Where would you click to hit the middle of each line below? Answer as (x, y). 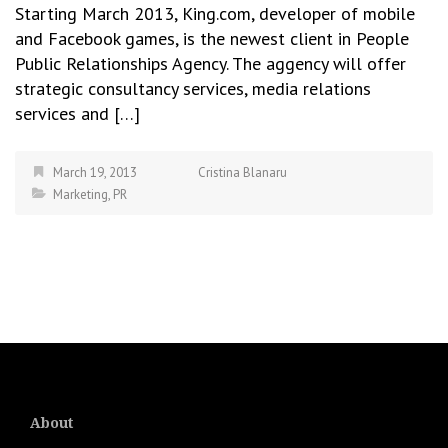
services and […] (77, 113)
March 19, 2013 (95, 172)
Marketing (80, 194)
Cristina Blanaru (242, 172)
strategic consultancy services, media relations (193, 88)
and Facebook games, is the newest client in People (212, 38)
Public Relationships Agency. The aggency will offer (210, 63)
